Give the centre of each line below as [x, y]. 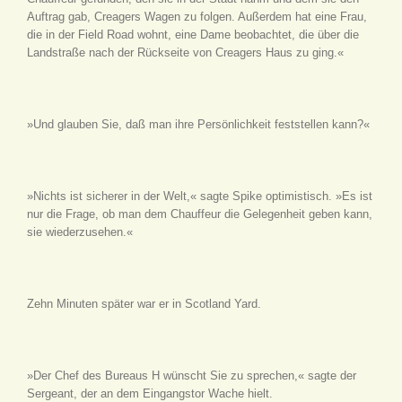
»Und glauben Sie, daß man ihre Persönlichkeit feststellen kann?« [198, 124]
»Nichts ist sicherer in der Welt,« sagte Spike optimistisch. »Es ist [200, 196]
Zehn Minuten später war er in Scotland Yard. [144, 303]
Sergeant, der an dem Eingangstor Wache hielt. [150, 393]
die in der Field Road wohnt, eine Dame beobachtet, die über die [193, 34]
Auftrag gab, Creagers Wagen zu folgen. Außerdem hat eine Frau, [197, 16]
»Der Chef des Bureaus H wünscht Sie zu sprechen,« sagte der [192, 375]
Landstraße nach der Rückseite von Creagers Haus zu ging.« [185, 52]
